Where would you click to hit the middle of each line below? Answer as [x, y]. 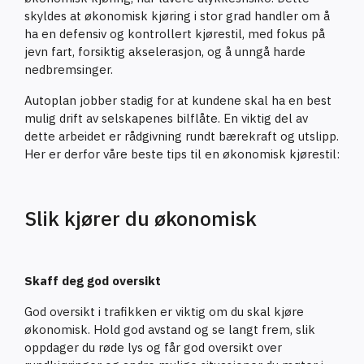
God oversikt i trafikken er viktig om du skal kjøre [164, 312]
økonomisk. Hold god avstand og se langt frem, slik [170, 329]
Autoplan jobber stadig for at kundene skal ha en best [178, 100]
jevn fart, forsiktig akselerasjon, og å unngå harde [165, 52]
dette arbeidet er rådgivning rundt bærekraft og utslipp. [182, 136]
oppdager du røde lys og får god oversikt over [153, 347]
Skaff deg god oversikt [96, 281]
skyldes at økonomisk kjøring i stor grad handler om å [177, 16]
